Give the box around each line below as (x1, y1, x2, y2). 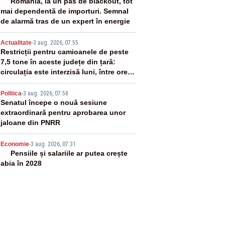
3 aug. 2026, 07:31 (30, 141, 76, 148)
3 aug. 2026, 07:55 (33, 39, 78, 46)
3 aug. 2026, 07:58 (23, 90, 68, 97)
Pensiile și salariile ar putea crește (10, 149, 128, 157)
